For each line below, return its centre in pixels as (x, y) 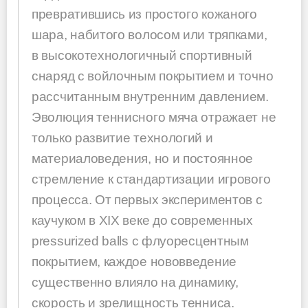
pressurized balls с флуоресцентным (140, 241)
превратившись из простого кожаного (144, 14)
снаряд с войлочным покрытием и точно (153, 76)
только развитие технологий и (122, 137)
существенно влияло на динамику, (135, 282)
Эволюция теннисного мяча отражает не (154, 117)
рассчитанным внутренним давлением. (150, 96)
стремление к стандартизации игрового (151, 179)
